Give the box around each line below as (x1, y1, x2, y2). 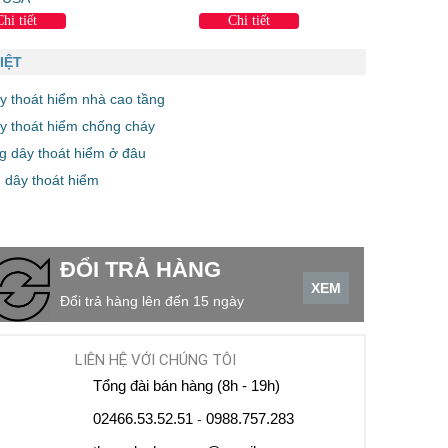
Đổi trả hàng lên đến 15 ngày (59, 292, 244, 309)
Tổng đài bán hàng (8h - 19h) (93, 376, 281, 394)
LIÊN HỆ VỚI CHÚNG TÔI (75, 350, 237, 369)
